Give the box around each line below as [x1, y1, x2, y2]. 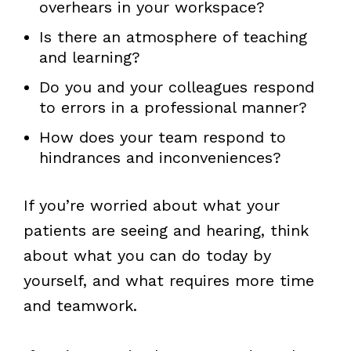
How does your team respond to [38, 127, 286, 147]
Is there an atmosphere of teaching [38, 27, 307, 46]
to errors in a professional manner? [38, 97, 307, 117]
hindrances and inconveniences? [38, 147, 281, 167]
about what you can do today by [23, 245, 271, 265]
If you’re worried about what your [23, 195, 280, 215]
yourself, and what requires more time [23, 270, 314, 290]
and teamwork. [23, 295, 137, 315]
